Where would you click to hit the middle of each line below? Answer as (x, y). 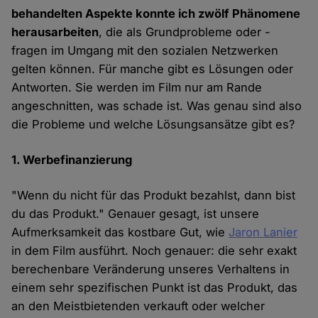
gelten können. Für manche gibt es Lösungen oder (153, 68)
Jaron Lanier (263, 232)
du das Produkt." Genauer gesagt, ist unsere (136, 213)
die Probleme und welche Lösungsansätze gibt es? (153, 124)
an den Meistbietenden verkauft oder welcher (138, 306)
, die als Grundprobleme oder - (185, 32)
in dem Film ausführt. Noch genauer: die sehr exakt (154, 250)
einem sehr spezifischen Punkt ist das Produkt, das (155, 287)
